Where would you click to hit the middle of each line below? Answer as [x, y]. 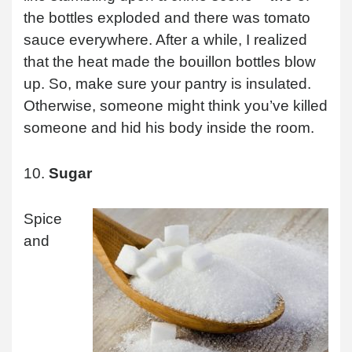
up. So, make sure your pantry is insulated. [167, 83]
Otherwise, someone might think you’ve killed [176, 105]
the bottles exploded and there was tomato [167, 17]
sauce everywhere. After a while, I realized [165, 39]
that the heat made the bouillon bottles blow [170, 61]
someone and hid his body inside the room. [169, 127]
